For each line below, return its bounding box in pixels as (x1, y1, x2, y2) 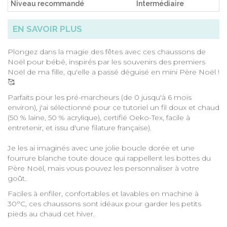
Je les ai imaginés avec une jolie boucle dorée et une (8, 143, 195, 153)
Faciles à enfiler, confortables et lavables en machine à (8, 189, 199, 198)
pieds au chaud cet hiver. (8, 209, 95, 218)
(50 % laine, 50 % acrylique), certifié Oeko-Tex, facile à (8, 113, 190, 122)
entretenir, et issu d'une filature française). (8, 123, 152, 132)
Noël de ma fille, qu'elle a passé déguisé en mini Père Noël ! (8, 67, 219, 77)
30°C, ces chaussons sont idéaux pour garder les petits (8, 199, 201, 208)
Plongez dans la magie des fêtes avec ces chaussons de (8, 47, 206, 56)
